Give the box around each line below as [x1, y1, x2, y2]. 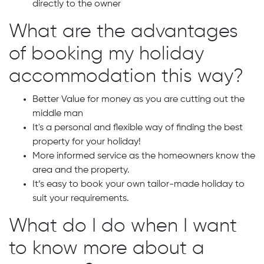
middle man [32, 109, 83, 118]
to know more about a [9, 239, 204, 258]
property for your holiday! [32, 137, 141, 147]
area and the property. [32, 166, 130, 175]
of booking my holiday [9, 45, 204, 64]
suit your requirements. [32, 194, 129, 203]
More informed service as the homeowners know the [32, 151, 255, 161]
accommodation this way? [9, 67, 243, 86]
